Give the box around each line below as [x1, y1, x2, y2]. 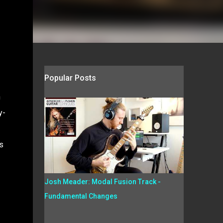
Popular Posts [44, 73, 96, 83]
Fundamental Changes [44, 192, 117, 200]
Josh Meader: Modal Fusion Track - [44, 178, 161, 186]
